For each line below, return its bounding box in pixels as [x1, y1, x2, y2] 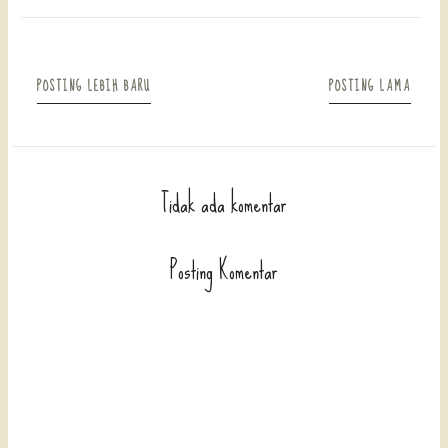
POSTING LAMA [328, 75, 411, 99]
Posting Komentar [169, 248, 278, 293]
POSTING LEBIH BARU [37, 75, 152, 99]
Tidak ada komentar [160, 182, 287, 227]
